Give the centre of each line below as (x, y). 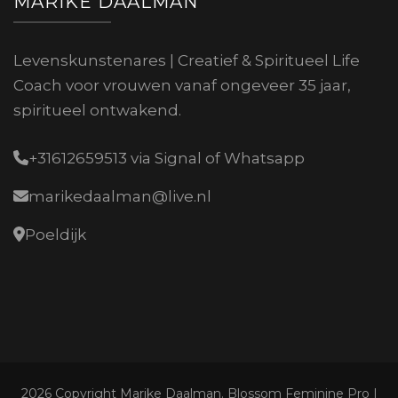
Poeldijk (55, 234)
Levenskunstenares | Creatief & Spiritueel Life (187, 61)
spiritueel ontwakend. (97, 111)
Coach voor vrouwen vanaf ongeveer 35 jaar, (182, 86)
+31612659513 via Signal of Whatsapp (167, 158)
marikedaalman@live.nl (120, 196)
